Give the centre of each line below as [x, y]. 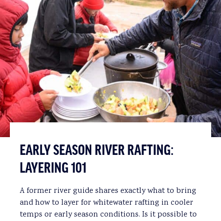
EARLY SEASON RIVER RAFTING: [97, 151]
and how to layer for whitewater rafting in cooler [107, 203]
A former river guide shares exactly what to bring [108, 191]
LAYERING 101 [53, 168]
